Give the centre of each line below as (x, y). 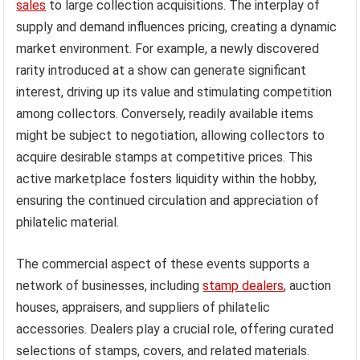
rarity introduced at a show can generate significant (162, 71)
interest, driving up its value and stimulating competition (174, 92)
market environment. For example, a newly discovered (168, 49)
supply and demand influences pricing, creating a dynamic (177, 27)
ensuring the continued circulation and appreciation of (168, 201)
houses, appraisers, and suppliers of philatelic (143, 308)
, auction (308, 286)
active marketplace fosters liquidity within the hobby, (167, 179)
